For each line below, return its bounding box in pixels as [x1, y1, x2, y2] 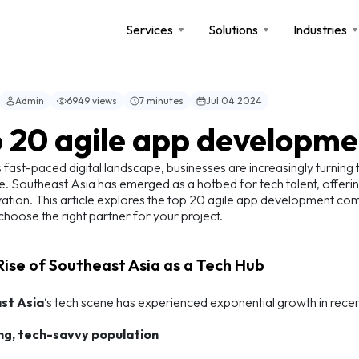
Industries [293, 22, 347, 38]
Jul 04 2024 [206, 95, 262, 107]
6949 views [67, 95, 117, 107]
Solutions [208, 22, 258, 38]
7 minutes [139, 95, 184, 107]
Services [126, 22, 173, 38]
